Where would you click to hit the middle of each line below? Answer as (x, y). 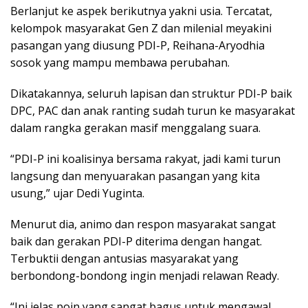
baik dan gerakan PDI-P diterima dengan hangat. (136, 242)
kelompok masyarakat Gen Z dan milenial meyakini (141, 29)
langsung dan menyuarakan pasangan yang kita (135, 176)
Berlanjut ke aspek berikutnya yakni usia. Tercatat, (141, 11)
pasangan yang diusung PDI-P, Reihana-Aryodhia (137, 46)
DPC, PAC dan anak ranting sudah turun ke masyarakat (153, 111)
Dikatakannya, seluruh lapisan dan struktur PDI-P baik (151, 94)
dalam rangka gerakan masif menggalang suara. (135, 128)
